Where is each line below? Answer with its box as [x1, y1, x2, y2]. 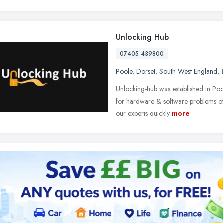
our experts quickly [116, 109, 170, 118]
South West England [159, 66, 217, 76]
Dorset [136, 66, 155, 76]
